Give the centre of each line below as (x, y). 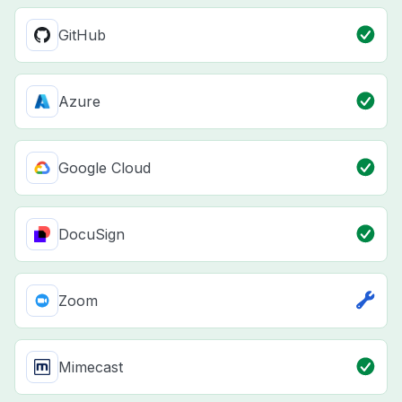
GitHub (82, 35)
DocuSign (92, 235)
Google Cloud (105, 168)
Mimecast (91, 367)
